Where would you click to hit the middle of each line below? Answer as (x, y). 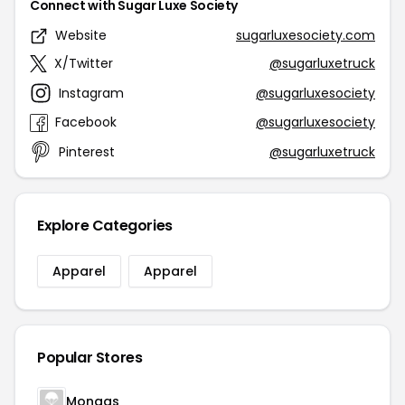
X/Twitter (84, 63)
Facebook (86, 122)
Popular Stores (90, 358)
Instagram (91, 93)
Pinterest (87, 151)
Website (81, 35)
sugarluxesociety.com (306, 35)
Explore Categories (105, 226)
